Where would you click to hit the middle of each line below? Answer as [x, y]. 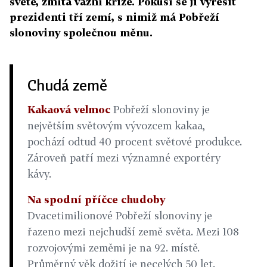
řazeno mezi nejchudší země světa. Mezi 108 [133, 232]
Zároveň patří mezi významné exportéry [124, 158]
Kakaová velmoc [69, 109]
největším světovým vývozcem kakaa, [116, 125]
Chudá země [67, 85]
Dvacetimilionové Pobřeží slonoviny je [120, 215]
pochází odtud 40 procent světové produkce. [135, 142]
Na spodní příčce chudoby [96, 199]
